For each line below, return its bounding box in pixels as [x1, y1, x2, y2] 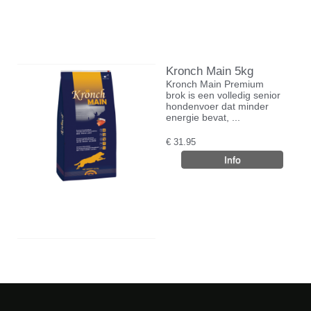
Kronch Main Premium [166, 78, 264, 90]
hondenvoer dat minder [166, 100, 269, 112]
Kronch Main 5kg [166, 64, 253, 78]
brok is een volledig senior [166, 89, 280, 101]
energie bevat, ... [166, 111, 240, 123]
